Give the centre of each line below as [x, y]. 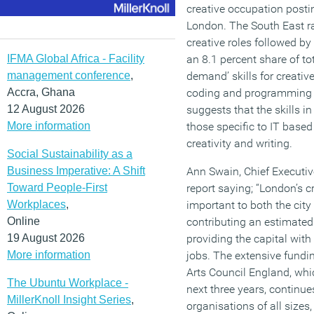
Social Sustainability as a [70, 153]
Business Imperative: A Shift [76, 170]
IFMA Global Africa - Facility [76, 58]
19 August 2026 [46, 238]
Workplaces [36, 204]
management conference [69, 75]
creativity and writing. [239, 144]
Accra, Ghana [41, 92]
